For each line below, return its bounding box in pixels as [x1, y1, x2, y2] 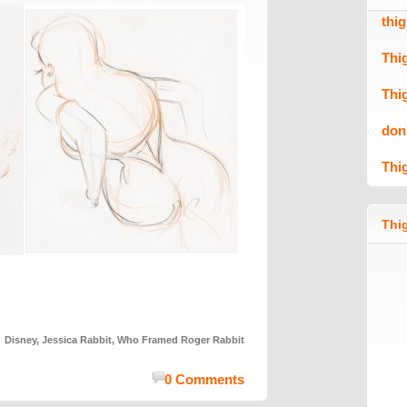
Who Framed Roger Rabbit [117, 334, 244, 345]
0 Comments [164, 372, 244, 387]
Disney [5, 334, 36, 345]
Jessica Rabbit [42, 334, 112, 345]
